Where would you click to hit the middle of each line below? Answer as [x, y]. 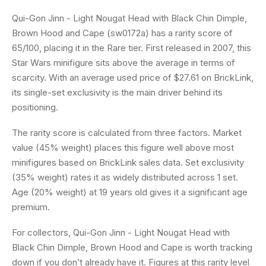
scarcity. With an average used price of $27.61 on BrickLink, [133, 77]
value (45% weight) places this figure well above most [123, 148]
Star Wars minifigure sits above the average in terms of [123, 63]
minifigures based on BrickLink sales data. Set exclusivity [128, 162]
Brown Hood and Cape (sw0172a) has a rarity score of [122, 33]
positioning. [35, 107]
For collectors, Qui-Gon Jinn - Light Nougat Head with [121, 232]
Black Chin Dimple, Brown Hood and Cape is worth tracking [132, 247]
